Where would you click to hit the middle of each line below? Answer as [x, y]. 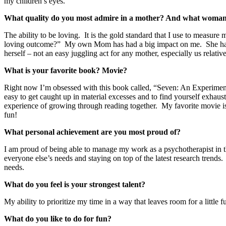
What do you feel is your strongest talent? [75, 184]
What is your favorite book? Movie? [66, 70]
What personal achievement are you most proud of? [92, 132]
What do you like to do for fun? [58, 219]
